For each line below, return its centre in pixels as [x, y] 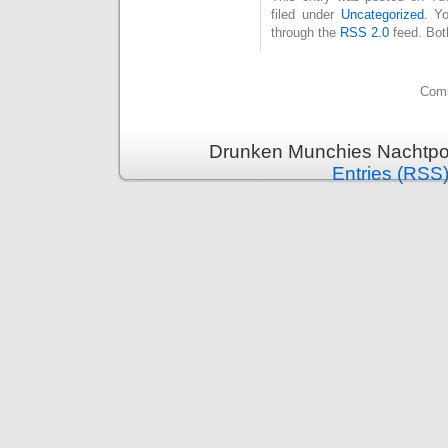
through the [305, 32]
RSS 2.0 [364, 32]
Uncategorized [382, 14]
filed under [306, 14]
